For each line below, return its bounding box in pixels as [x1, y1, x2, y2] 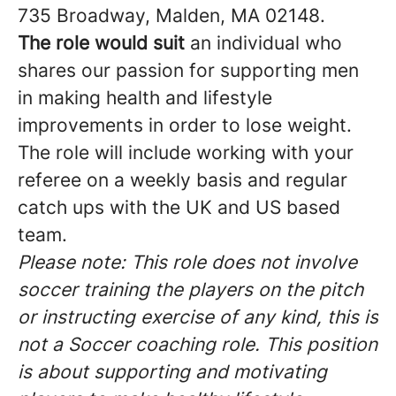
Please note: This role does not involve [18, 251, 357, 273]
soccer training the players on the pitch [18, 278, 363, 301]
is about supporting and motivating [18, 361, 327, 383]
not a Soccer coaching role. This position [18, 333, 377, 355]
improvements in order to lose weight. [18, 114, 352, 136]
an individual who [190, 32, 342, 54]
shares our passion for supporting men [18, 59, 359, 81]
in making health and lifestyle [18, 87, 272, 109]
